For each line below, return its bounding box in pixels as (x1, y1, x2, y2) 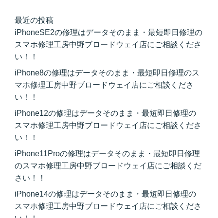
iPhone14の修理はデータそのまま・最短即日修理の (15, 189, 196, 198)
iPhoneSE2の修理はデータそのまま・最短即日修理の (15, 28, 202, 36)
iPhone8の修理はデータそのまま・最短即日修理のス (15, 68, 200, 77)
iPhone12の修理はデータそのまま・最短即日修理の (15, 109, 196, 117)
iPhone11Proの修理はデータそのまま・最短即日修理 (15, 149, 200, 158)
